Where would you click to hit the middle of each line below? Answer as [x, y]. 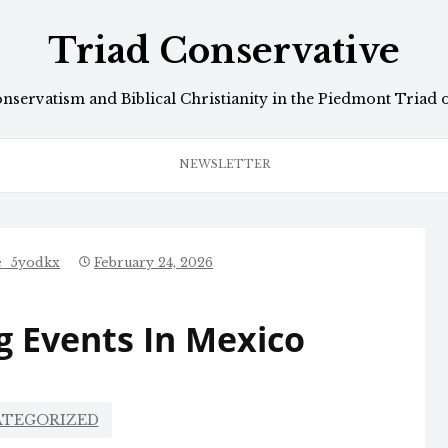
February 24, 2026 [154, 263]
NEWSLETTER [224, 164]
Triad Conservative [224, 51]
